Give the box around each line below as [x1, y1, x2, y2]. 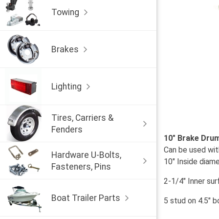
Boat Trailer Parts [51, 193, 120, 203]
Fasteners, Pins [51, 161, 111, 172]
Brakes [51, 44, 79, 54]
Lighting [51, 81, 82, 91]
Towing [51, 7, 79, 17]
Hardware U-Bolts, [51, 150, 121, 160]
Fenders [51, 124, 83, 134]
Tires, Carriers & [51, 112, 113, 123]
